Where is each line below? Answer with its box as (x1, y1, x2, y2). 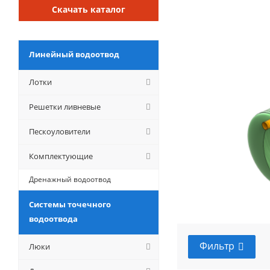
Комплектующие (29, 151, 93, 162)
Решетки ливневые (29, 101, 101, 112)
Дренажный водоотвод (29, 174, 111, 184)
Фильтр (199, 239, 234, 253)
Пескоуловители (29, 126, 90, 137)
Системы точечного (29, 199, 111, 210)
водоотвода (29, 213, 78, 224)
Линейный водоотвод (29, 49, 119, 60)
